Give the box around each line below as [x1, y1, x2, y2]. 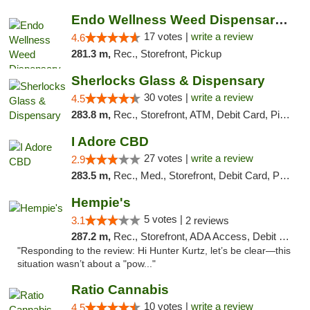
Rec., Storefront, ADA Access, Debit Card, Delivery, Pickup [113, 230, 279, 242]
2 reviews [185, 215, 229, 226]
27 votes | [143, 152, 191, 164]
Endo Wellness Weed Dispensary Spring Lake [274, 12, 288, 27]
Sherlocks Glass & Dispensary [71, 73, 265, 88]
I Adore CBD [71, 134, 149, 149]
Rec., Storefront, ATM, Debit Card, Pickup [113, 109, 280, 120]
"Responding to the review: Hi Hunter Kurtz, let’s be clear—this [17, 246, 291, 256]
